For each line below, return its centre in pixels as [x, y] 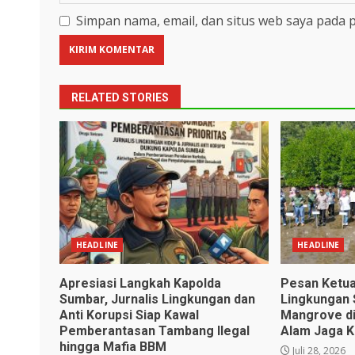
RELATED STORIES [120, 97]
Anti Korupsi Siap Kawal [129, 315]
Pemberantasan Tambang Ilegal [155, 330]
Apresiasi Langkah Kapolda [140, 283]
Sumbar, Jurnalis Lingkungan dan [157, 299]
